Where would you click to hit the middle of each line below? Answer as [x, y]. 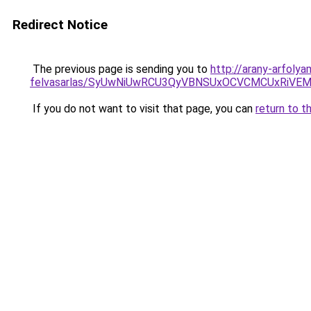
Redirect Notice [60, 25]
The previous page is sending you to [120, 69]
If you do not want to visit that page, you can [143, 109]
